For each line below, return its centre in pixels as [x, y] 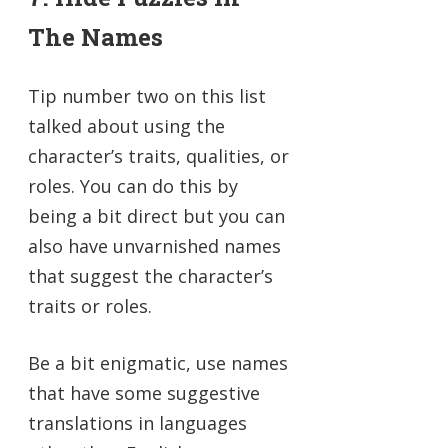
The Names [95, 37]
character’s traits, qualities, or [158, 156]
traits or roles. [90, 306]
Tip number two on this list [147, 96]
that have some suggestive [144, 393]
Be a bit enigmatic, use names [158, 363]
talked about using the [126, 126]
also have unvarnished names [154, 246]
